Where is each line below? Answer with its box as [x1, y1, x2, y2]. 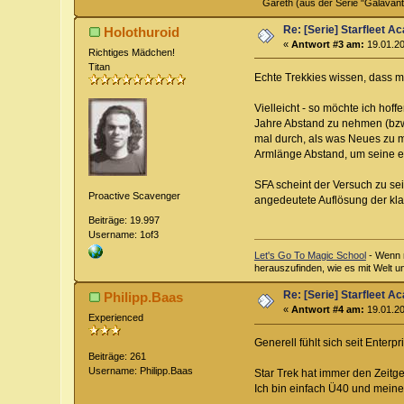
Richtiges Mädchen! [88, 46, 176, 58]
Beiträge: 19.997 [88, 214, 161, 225]
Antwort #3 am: [291, 38, 365, 50]
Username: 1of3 [88, 228, 160, 240]
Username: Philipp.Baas [88, 364, 194, 376]
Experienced [88, 312, 144, 324]
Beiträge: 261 [88, 350, 147, 362]
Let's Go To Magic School [253, 250, 366, 262]
